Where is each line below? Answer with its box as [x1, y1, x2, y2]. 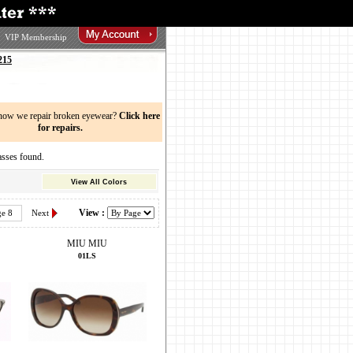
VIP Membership [5, 32, 67, 42]
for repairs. [37, 122, 83, 133]
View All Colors [71, 178, 127, 186]
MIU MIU [67, 238, 107, 249]
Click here [119, 110, 160, 121]
